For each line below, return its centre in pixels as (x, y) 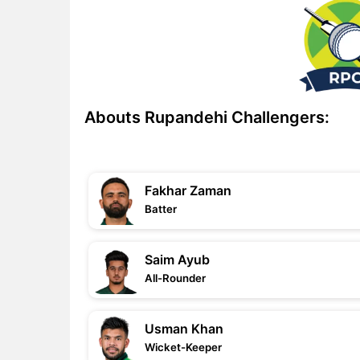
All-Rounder (175, 278)
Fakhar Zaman (188, 190)
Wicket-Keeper (183, 347)
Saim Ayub (177, 260)
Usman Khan (184, 329)
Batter (161, 209)
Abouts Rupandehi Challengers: (207, 117)
